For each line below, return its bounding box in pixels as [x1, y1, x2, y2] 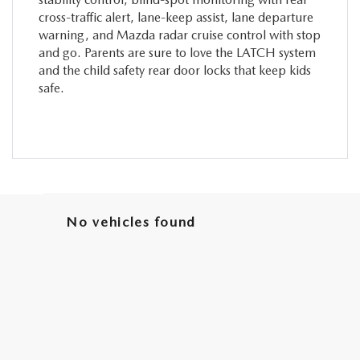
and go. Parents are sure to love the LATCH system [38, 44, 316, 60]
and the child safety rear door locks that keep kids [38, 62, 311, 78]
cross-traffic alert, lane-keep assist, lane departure [38, 9, 313, 25]
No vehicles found [66, 213, 196, 230]
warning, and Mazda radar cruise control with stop [38, 27, 321, 43]
